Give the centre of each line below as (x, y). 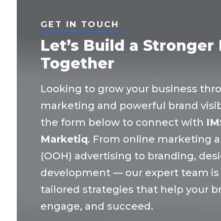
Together (77, 63)
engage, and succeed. (97, 206)
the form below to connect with (123, 122)
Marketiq (64, 139)
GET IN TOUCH (80, 24)
